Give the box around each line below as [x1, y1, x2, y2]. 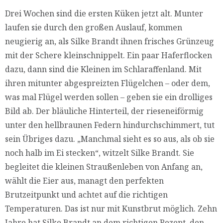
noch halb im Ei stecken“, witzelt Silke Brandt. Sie [5, 147, 194, 159]
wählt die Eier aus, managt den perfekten [5, 175, 164, 187]
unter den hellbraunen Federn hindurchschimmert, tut [5, 119, 215, 131]
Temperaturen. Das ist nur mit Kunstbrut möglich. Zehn [5, 203, 217, 215]
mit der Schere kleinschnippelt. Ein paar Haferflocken [5, 50, 212, 61]
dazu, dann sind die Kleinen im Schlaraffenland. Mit [5, 64, 202, 75]
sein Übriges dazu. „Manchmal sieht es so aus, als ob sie [5, 133, 215, 145]
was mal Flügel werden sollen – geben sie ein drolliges [5, 92, 213, 103]
